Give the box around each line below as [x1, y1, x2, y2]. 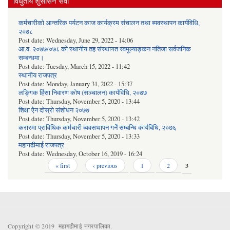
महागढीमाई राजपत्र [18, 140, 64, 149]
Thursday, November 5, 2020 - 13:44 [46, 97, 140, 106]
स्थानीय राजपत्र [18, 70, 57, 80]
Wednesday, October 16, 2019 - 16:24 [46, 149, 142, 158]
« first [55, 161, 70, 169]
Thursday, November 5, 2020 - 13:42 [46, 114, 140, 123]
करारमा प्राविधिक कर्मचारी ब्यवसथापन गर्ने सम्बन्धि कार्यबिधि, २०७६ [18, 123, 176, 132]
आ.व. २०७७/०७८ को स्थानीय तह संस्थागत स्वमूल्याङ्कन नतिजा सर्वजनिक [18, 44, 191, 53]
